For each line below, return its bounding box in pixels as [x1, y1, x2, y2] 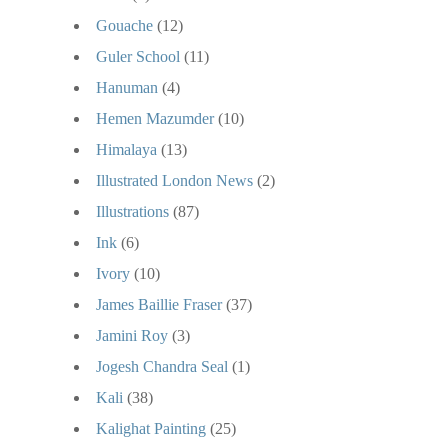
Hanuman [96, 78, 158, 96]
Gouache [96, 16, 153, 34]
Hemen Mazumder [96, 109, 214, 127]
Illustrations [96, 202, 169, 220]
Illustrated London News [96, 171, 253, 189]
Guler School [96, 47, 180, 65]
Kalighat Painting [96, 419, 206, 437]
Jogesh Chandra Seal [96, 357, 228, 375]
